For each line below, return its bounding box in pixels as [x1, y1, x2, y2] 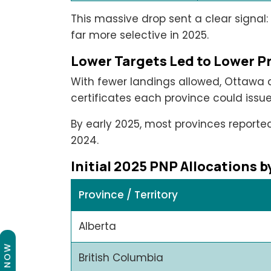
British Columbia [79, 250, 163, 265]
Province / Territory [79, 187, 178, 202]
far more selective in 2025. [71, 27, 209, 42]
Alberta [79, 218, 116, 233]
